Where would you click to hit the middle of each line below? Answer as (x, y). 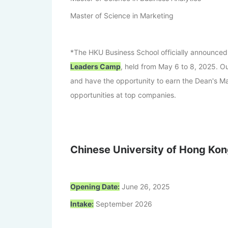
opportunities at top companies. (123, 95)
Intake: (82, 204)
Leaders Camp (95, 66)
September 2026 (123, 204)
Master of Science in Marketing (122, 15)
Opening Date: (95, 186)
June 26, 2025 (145, 186)
